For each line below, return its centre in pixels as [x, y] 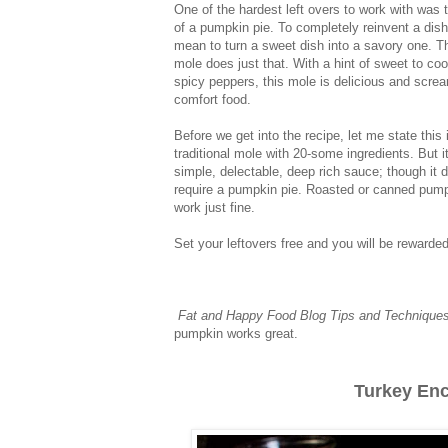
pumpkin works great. [236, 333]
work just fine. [214, 207]
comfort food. [212, 99]
